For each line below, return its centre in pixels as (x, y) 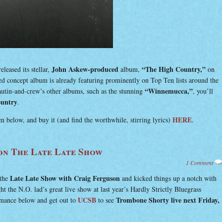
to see (106, 200)
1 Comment (199, 163)
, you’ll (203, 91)
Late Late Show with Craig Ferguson (65, 178)
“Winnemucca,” (169, 91)
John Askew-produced (85, 69)
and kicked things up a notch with (168, 178)
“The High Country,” (175, 69)
